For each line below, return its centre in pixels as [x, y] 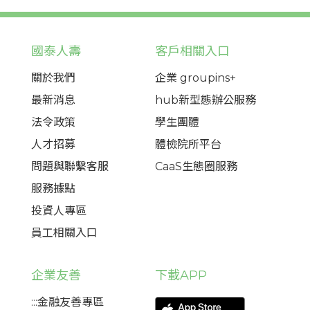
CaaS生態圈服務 [196, 167]
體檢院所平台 [188, 145]
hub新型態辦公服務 [206, 100]
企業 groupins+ [195, 78]
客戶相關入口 [192, 52]
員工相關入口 [64, 233]
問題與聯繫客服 [70, 167]
